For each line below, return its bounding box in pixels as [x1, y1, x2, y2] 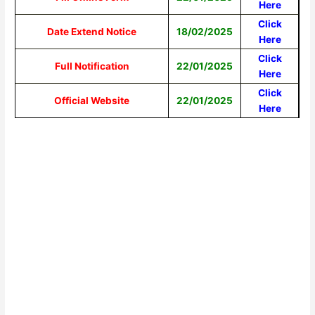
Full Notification [54, 60, 129, 72]
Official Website [54, 94, 130, 106]
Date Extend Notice [47, 25, 137, 37]
